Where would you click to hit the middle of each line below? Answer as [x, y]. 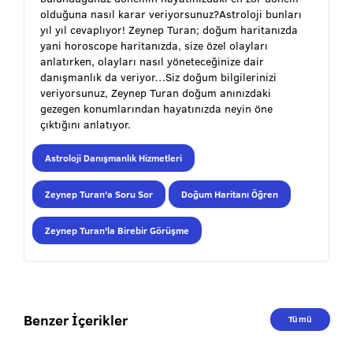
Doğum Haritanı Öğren [230, 194]
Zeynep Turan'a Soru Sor [99, 194]
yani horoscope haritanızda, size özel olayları [154, 46]
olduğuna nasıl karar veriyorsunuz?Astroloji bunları [171, 14]
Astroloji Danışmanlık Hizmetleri [113, 158]
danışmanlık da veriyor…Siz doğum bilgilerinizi [158, 77]
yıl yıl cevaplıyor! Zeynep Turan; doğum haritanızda [169, 30]
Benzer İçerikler [76, 320]
